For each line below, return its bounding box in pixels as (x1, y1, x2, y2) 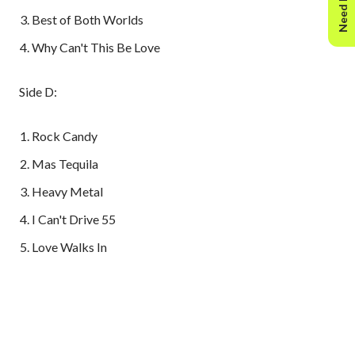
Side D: (19, 84, 57, 100)
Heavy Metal (32, 184, 104, 200)
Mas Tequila (32, 156, 99, 172)
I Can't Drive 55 (32, 212, 116, 227)
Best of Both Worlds (32, 12, 144, 28)
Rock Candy (32, 128, 98, 144)
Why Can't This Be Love (32, 40, 161, 55)
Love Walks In (32, 239, 108, 255)
